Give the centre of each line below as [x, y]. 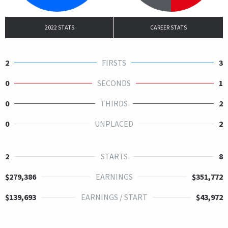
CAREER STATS [168, 27]
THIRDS [114, 103]
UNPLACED [114, 123]
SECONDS [114, 83]
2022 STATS [59, 27]
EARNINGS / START [114, 197]
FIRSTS [114, 62]
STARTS [114, 156]
